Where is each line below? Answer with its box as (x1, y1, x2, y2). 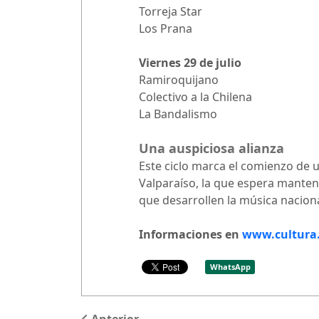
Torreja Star (139, 3, 202, 19)
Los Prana (139, 20, 192, 36)
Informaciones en (139, 226, 242, 242)
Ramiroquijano (139, 71, 219, 88)
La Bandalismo (139, 105, 217, 122)
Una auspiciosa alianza (139, 139, 284, 157)
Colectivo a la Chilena (139, 88, 252, 105)
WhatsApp (209, 261, 251, 272)
